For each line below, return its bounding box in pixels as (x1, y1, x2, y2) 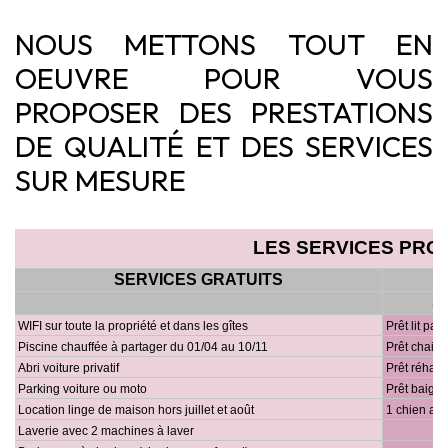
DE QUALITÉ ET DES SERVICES (15, 128, 433, 164)
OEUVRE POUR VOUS (15, 60, 433, 96)
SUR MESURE (15, 162, 186, 198)
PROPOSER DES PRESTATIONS (15, 94, 433, 130)
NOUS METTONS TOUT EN (15, 26, 433, 62)
